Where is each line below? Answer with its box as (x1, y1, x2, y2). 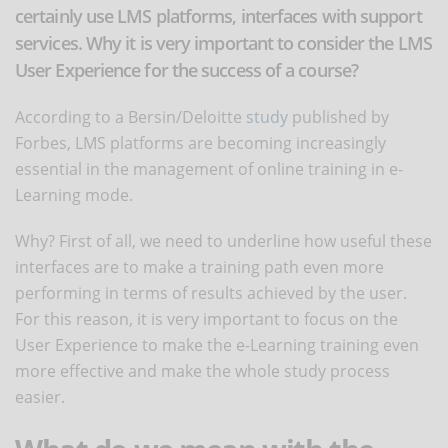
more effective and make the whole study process (15, 359, 390, 382)
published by (288, 105, 389, 128)
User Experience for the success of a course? (15, 57, 358, 82)
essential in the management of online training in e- (15, 157, 403, 180)
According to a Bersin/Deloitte (15, 105, 246, 128)
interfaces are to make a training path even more (15, 255, 384, 278)
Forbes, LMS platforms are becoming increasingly (15, 131, 386, 154)
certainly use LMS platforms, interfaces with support (15, 3, 422, 28)
